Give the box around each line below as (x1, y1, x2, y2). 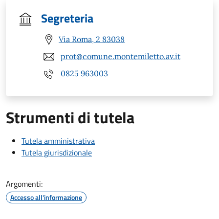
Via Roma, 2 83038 (59, 34, 125, 44)
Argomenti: (6, 177, 43, 190)
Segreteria (41, 9, 93, 27)
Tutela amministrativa (22, 134, 95, 147)
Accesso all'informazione (10, 192, 82, 202)
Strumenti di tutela (6, 105, 134, 129)
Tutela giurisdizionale (22, 146, 92, 158)
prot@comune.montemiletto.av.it (61, 51, 180, 62)
